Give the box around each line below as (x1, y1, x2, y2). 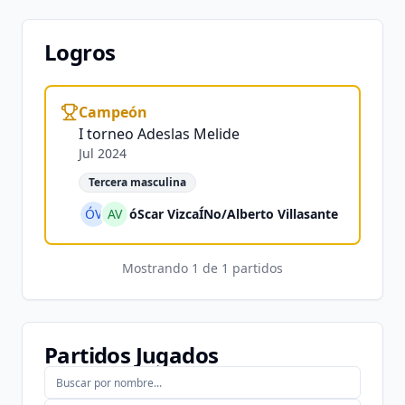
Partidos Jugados (44, 340, 219, 370)
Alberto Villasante (227, 205, 338, 222)
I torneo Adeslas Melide (79, 124, 240, 144)
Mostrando (122, 259, 192, 277)
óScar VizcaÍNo (129, 205, 221, 222)
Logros (44, 37, 116, 67)
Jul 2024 (79, 145, 127, 162)
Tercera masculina (89, 174, 186, 190)
